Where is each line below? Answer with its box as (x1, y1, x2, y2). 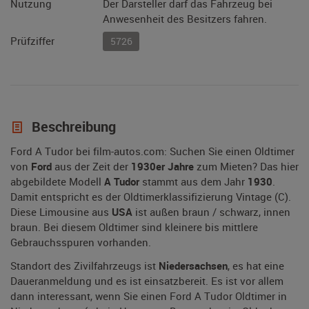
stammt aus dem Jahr (139, 175, 248, 189)
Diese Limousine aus (10, 205, 112, 219)
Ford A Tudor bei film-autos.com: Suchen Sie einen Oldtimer (10, 144, 295, 159)
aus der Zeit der (52, 159, 131, 174)
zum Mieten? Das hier (194, 159, 299, 174)
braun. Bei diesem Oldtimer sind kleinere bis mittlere (10, 220, 258, 235)
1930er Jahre (131, 159, 194, 174)
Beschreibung (28, 117, 116, 137)
